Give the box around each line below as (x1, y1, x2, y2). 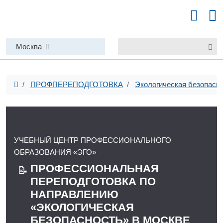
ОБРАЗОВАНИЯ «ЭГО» (14, 148, 96, 156)
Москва (16, 42, 42, 51)
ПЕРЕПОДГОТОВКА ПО (30, 175, 156, 188)
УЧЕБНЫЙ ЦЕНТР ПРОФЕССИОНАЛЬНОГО (14, 136, 171, 144)
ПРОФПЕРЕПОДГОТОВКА (30, 80, 123, 89)
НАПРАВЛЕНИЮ (30, 188, 118, 201)
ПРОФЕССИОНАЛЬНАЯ (30, 162, 159, 175)
